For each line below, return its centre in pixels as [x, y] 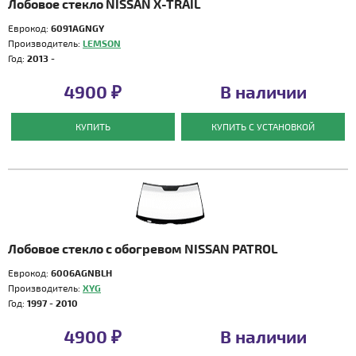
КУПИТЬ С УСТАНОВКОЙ [263, 126]
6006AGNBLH [81, 273]
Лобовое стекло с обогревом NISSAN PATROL [143, 248]
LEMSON [102, 43]
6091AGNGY [77, 28]
